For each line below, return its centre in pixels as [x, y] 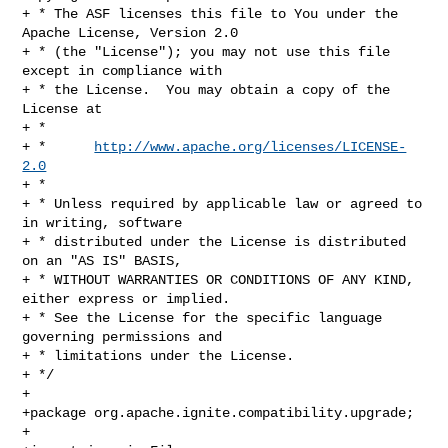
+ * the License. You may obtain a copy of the [206, 89]
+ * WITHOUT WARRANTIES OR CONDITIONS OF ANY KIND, [218, 279]
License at [62, 108]
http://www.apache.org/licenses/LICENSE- [250, 146]
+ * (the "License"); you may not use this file [206, 51]
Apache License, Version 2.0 [130, 32]
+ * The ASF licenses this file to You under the [210, 13]
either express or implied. [126, 298]
